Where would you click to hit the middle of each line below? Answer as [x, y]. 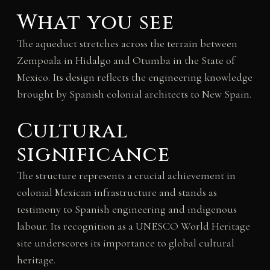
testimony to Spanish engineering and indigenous [127, 209]
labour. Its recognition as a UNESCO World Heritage [133, 226]
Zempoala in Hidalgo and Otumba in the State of [126, 60]
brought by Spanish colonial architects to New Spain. [134, 94]
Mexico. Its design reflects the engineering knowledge [134, 77]
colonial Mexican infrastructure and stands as [117, 192]
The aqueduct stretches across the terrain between [127, 43]
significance [93, 155]
